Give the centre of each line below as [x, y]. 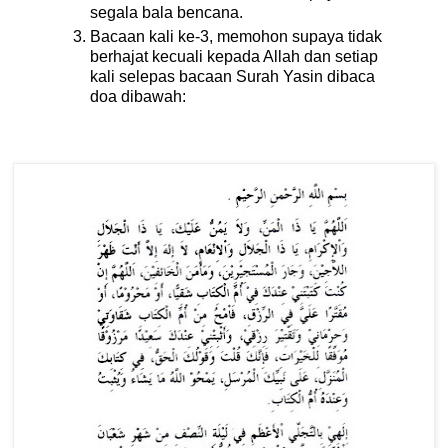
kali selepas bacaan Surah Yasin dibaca [232, 76]
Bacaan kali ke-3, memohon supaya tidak [236, 36]
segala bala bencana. [166, 12]
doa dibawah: [138, 96]
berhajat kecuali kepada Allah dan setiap [234, 56]
